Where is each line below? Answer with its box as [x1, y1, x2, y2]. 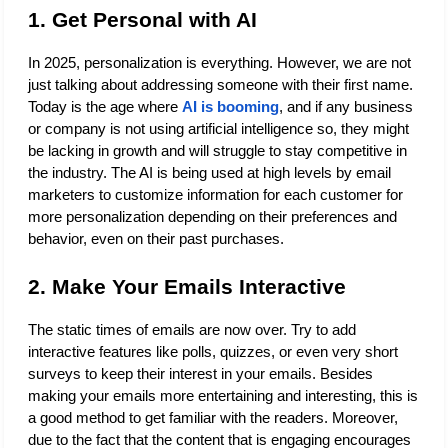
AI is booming [182, 98, 279, 115]
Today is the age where [28, 98, 182, 115]
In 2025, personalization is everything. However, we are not [28, 54, 411, 71]
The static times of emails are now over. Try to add [28, 322, 356, 339]
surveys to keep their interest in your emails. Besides [28, 366, 373, 383]
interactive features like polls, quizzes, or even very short [28, 344, 398, 361]
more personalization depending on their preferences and [28, 208, 397, 225]
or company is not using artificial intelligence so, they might [28, 120, 409, 137]
